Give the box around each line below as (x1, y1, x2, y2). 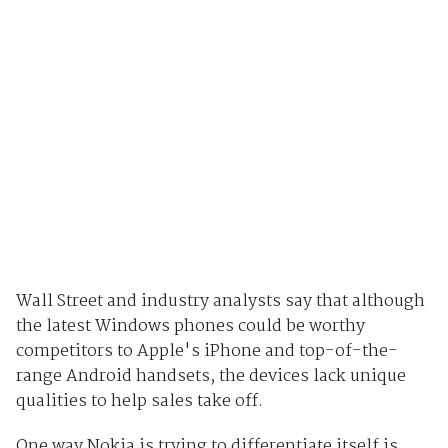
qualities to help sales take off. (15, 388, 263, 416)
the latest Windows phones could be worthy (15, 313, 365, 341)
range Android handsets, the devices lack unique (15, 363, 406, 391)
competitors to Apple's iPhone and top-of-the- (15, 338, 398, 366)
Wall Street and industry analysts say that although (15, 288, 425, 316)
